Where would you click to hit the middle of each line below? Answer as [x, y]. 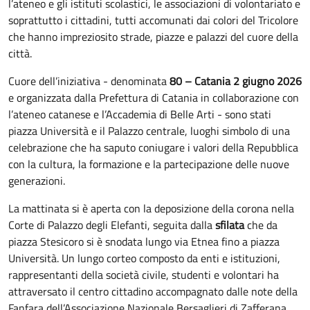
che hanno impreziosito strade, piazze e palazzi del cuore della [153, 36]
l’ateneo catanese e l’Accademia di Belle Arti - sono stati [140, 114]
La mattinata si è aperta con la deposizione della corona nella [151, 208]
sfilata [230, 225]
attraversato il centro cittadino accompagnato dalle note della [153, 291]
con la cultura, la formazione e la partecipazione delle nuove [149, 164]
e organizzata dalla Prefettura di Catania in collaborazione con [154, 97]
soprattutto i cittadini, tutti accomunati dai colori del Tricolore [153, 20]
